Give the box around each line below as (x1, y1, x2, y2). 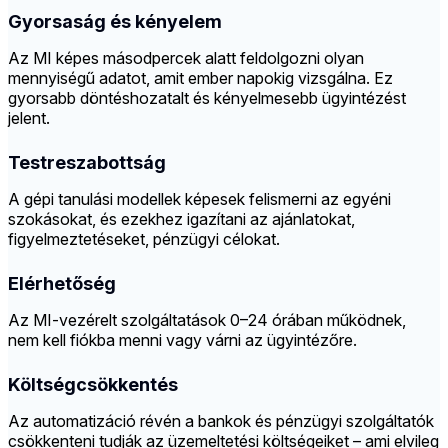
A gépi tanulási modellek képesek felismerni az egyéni (8, 189, 391, 210)
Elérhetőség (8, 273, 116, 295)
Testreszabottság (8, 152, 166, 174)
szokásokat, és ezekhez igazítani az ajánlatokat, (8, 209, 355, 230)
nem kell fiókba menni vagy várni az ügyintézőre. (8, 330, 357, 351)
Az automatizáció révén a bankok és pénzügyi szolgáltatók (8, 411, 434, 432)
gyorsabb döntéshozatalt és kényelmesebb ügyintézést (8, 88, 406, 109)
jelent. (8, 108, 50, 129)
